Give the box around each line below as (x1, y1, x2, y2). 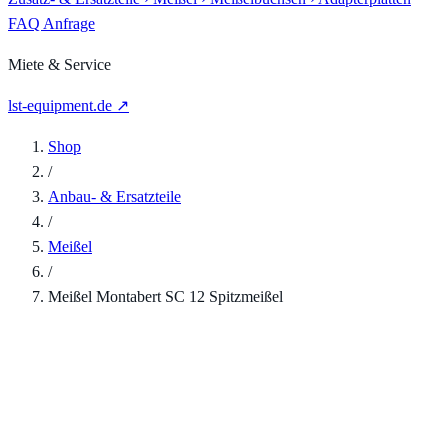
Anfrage (43, 15, 95, 32)
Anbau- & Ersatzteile (48, 188, 181, 205)
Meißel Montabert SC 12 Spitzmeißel (48, 288, 283, 305)
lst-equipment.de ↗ (8, 97, 129, 114)
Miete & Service (8, 56, 111, 73)
